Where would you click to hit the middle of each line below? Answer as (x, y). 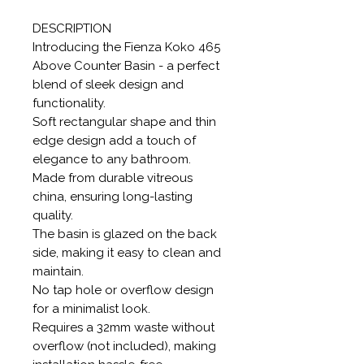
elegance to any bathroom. (112, 159)
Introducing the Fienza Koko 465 (126, 47)
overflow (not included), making (124, 346)
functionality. (69, 103)
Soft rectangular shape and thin (124, 121)
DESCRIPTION (72, 28)
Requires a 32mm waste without (123, 327)
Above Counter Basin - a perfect (126, 65)
